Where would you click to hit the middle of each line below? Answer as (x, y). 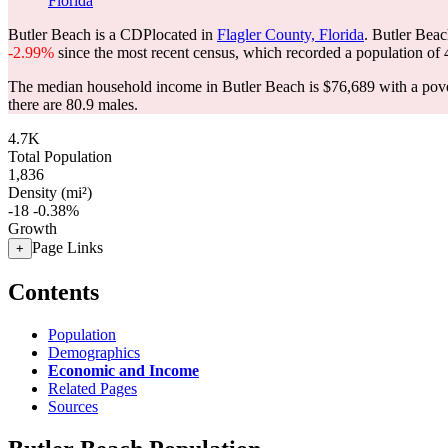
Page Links (67, 247)
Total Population (60, 156)
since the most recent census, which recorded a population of (249, 52)
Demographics (94, 352)
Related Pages (92, 388)
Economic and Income (123, 370)
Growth (32, 228)
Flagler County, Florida (290, 34)
